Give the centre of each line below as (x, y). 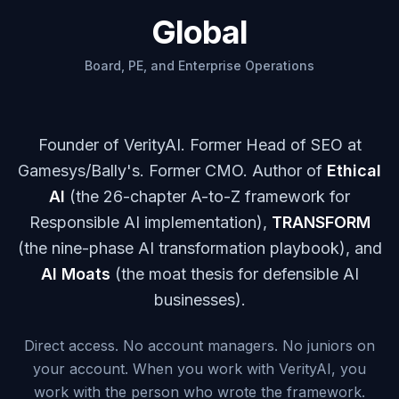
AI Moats (75, 274)
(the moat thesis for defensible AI (234, 274)
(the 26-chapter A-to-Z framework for (208, 196)
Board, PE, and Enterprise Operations (199, 65)
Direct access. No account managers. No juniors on (199, 346)
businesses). (199, 300)
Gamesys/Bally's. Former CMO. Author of (172, 171)
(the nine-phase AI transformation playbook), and (199, 248)
